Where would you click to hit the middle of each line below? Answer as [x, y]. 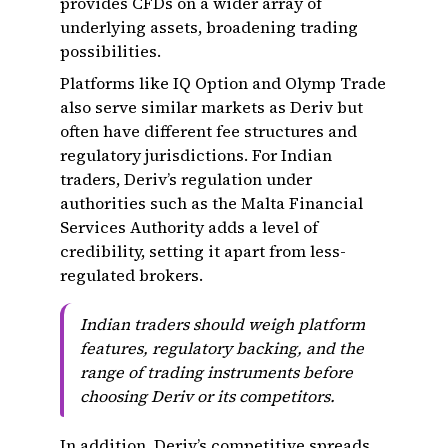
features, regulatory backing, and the [222, 348]
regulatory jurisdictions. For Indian [196, 155]
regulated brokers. [131, 275]
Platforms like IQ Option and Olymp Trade [223, 83]
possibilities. [110, 51]
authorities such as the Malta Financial [211, 203]
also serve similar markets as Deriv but [211, 107]
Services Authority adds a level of [189, 227]
